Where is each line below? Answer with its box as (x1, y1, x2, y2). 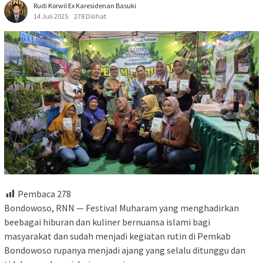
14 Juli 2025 (33, 11, 68, 21)
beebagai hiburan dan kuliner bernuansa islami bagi (4, 215, 210, 228)
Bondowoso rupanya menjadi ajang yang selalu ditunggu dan (4, 244, 245, 256)
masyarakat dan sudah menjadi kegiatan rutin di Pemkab (4, 230, 231, 242)
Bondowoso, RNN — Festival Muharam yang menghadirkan (4, 201, 239, 214)
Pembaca (18, 187, 55, 200)
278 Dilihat (74, 11, 106, 21)
